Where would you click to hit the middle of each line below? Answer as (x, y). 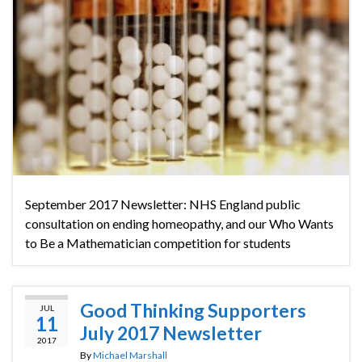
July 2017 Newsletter (171, 333)
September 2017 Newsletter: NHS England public (163, 204)
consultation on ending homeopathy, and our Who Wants (179, 223)
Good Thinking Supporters (193, 310)
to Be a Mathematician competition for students (158, 242)
